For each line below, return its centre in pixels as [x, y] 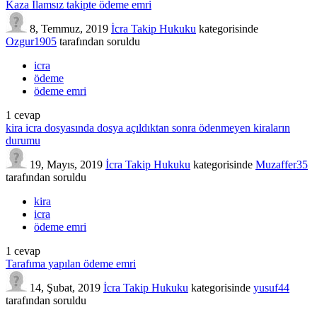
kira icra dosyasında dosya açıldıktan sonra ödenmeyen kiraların [148, 127]
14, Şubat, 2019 [65, 287]
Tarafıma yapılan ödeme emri [71, 263]
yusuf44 [271, 287]
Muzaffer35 [282, 164]
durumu [23, 140]
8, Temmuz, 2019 [69, 28]
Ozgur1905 [31, 41]
